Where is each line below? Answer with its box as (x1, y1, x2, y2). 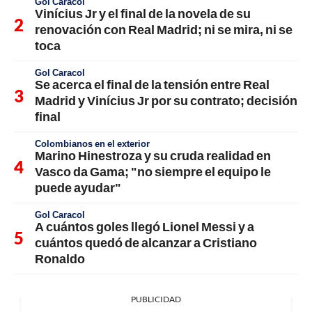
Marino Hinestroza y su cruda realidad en (35, 148, 271, 164)
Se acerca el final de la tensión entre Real (35, 77, 270, 93)
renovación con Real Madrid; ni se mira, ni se (35, 22, 292, 38)
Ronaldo (35, 251, 85, 267)
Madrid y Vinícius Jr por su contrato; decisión (35, 93, 297, 109)
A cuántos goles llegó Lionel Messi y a (35, 219, 254, 235)
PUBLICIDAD (131, 294, 181, 305)
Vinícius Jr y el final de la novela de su (35, 6, 251, 22)
